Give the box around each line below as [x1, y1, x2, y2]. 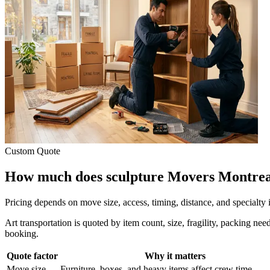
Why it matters [145, 250, 206, 261]
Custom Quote [5, 145, 60, 156]
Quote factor [7, 250, 58, 261]
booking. [5, 228, 39, 239]
